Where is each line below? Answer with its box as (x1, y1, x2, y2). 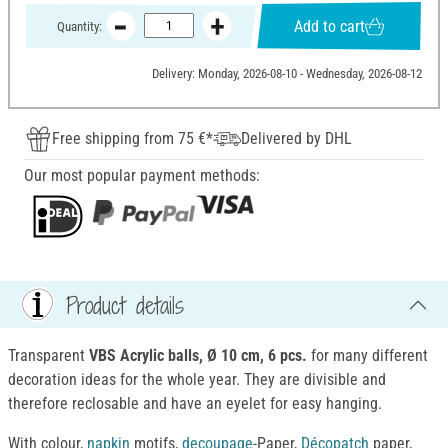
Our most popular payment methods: (24, 166, 260, 186)
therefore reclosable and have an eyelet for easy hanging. (8, 394, 382, 414)
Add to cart (294, 16, 366, 36)
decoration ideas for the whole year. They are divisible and (8, 370, 386, 390)
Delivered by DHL (241, 129, 352, 149)
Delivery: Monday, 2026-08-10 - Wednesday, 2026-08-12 (151, 66, 422, 82)
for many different (307, 346, 428, 366)
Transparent (8, 346, 85, 366)
